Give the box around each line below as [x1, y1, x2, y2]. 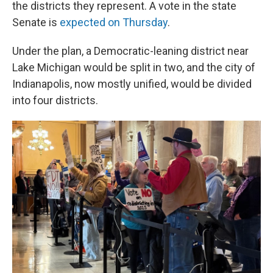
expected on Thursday [60, 16, 168, 29]
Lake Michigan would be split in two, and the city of [12, 61, 255, 74]
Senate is [12, 16, 60, 29]
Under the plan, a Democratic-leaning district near [12, 44, 249, 57]
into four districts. [12, 94, 98, 107]
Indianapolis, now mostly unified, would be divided [12, 77, 252, 90]
